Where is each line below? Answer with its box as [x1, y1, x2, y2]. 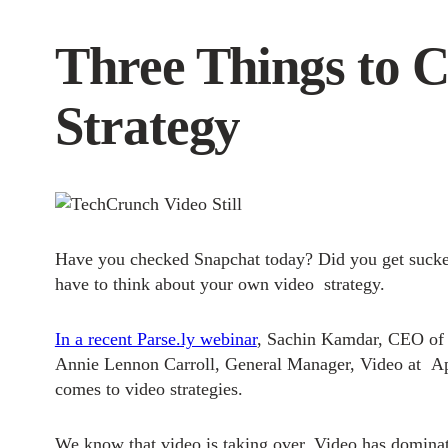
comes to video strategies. [54, 378, 243, 399]
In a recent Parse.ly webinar [54, 328, 257, 349]
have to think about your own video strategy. [54, 273, 385, 294]
